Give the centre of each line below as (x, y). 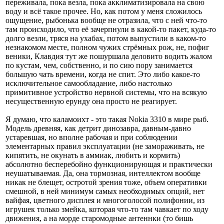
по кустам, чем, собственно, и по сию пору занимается (99, 65)
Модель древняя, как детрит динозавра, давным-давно (98, 128)
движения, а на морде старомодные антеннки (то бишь (99, 218)
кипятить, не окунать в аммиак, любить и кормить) (93, 155)
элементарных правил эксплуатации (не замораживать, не (105, 146)
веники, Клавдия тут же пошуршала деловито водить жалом (109, 56)
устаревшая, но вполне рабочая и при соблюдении (91, 137)
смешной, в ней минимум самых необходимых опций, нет (105, 191)
